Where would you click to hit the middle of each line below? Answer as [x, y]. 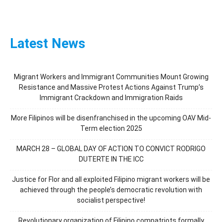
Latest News [48, 44]
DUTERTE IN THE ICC [111, 159]
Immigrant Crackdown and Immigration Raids [111, 98]
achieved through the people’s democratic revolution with [111, 190]
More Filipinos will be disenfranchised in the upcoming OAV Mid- [111, 118]
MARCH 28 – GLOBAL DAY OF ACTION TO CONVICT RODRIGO [111, 149]
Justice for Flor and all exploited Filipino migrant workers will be [111, 180]
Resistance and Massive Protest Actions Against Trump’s [111, 87]
